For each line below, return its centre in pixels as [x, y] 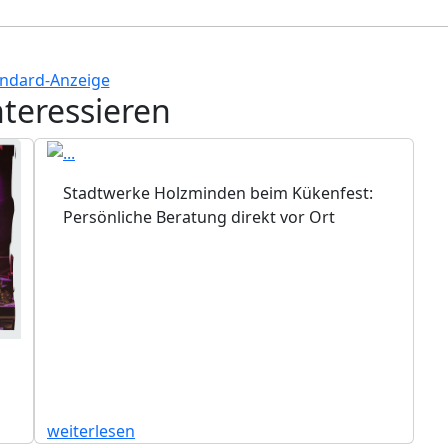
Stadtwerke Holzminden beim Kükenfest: [218, 193]
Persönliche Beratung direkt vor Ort [199, 217]
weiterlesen [91, 430]
